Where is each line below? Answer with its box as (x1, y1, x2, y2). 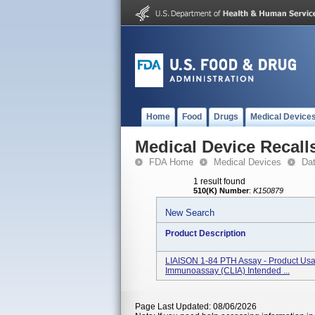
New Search (165, 207, 214, 218)
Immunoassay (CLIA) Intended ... (165, 266, 290, 276)
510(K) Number (193, 186, 249, 195)
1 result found (193, 176, 245, 186)
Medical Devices (214, 157, 281, 167)
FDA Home (149, 157, 193, 167)
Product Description (165, 229, 245, 238)
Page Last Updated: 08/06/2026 (135, 302, 257, 311)
